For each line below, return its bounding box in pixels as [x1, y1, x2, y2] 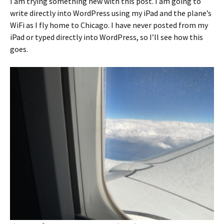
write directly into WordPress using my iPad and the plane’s [10, 8, 211, 18]
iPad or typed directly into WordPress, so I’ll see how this [10, 32, 203, 42]
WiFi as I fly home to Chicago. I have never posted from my [10, 20, 208, 30]
